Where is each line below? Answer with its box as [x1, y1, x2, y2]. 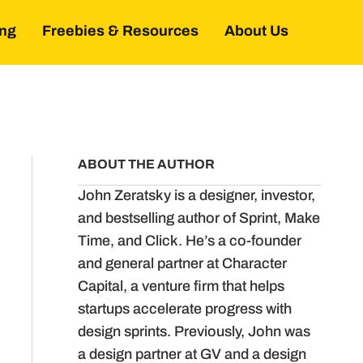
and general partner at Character [78, 257, 287, 272]
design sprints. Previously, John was [78, 325, 310, 340]
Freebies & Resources [42, 24, 199, 41]
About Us [224, 24, 288, 41]
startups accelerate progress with [78, 302, 292, 318]
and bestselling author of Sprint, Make [78, 211, 320, 227]
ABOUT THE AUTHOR [78, 159, 215, 172]
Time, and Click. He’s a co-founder [78, 234, 301, 250]
